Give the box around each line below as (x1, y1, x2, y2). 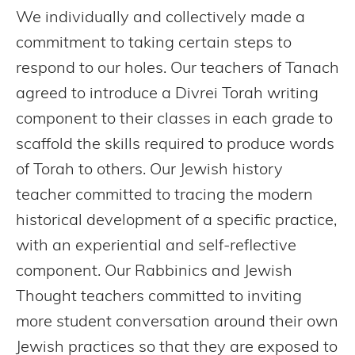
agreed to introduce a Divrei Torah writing (16, 86, 319, 102)
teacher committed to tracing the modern (16, 187, 313, 204)
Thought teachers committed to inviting (16, 288, 302, 305)
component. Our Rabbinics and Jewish (16, 263, 292, 280)
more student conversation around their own (16, 314, 338, 330)
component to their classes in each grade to (16, 111, 333, 128)
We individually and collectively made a (16, 10, 305, 26)
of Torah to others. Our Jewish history (16, 162, 283, 178)
